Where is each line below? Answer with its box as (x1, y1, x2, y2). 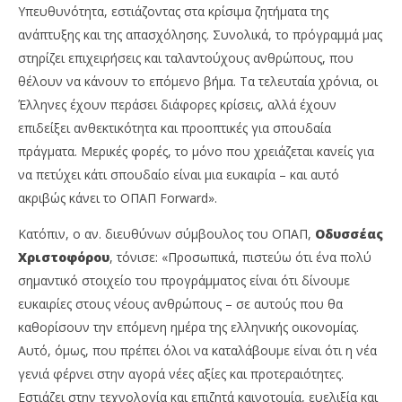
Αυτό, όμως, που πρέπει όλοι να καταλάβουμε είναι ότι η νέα (18, 342, 377, 360)
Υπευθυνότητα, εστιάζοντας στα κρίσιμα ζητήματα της (18, 3, 328, 21)
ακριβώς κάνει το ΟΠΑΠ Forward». (18, 189, 217, 207)
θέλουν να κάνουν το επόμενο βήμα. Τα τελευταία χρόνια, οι (18, 73, 378, 91)
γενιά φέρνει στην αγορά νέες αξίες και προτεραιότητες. (18, 365, 344, 383)
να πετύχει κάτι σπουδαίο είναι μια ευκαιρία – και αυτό (18, 166, 339, 184)
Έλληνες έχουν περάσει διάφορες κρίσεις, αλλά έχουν (18, 96, 336, 114)
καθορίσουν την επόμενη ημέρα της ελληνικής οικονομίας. (18, 319, 359, 336)
